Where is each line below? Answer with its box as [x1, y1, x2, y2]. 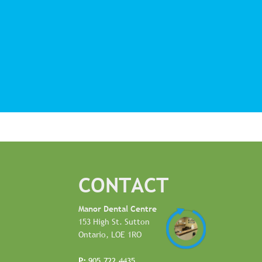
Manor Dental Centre [78, 204, 157, 214]
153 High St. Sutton [78, 216, 150, 227]
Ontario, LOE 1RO [78, 229, 142, 240]
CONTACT [78, 173, 169, 198]
